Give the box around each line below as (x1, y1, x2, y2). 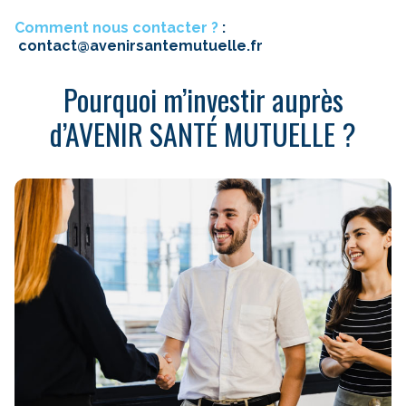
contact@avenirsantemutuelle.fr (18, 37, 263, 55)
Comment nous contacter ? (14, 19, 218, 37)
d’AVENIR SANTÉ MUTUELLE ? (50, 112, 356, 156)
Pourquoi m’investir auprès (63, 78, 343, 121)
